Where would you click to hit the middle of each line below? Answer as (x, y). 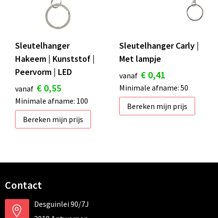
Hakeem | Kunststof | (55, 58)
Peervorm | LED (43, 72)
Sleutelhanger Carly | (159, 45)
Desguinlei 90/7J (61, 204)
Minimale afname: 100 (51, 100)
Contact (23, 185)
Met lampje (140, 58)
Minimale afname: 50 (154, 87)
